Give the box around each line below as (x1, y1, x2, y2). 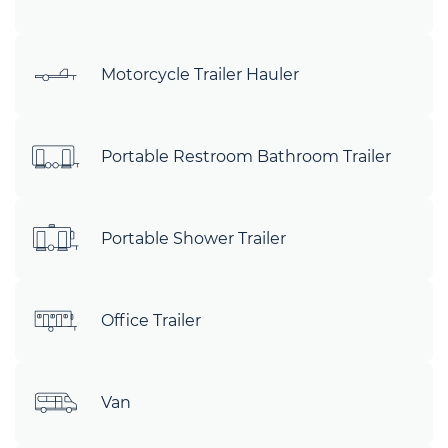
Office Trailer (101, 310, 201, 330)
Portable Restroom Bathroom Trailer (101, 147, 391, 166)
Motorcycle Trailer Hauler (101, 65, 299, 84)
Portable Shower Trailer (101, 229, 286, 248)
